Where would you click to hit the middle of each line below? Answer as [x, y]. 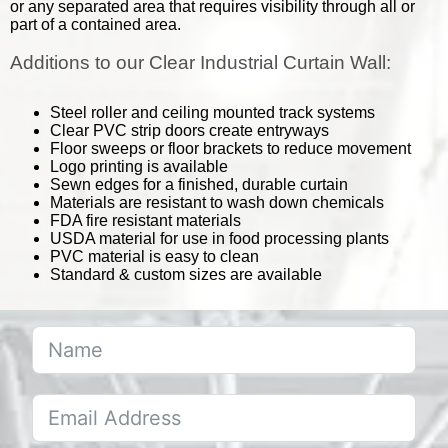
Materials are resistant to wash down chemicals [217, 202]
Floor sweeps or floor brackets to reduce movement [230, 148]
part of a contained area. [95, 24]
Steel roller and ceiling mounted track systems [212, 112]
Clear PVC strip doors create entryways [189, 130]
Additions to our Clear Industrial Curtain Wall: [200, 62]
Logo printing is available [139, 166]
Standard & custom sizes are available [186, 274]
